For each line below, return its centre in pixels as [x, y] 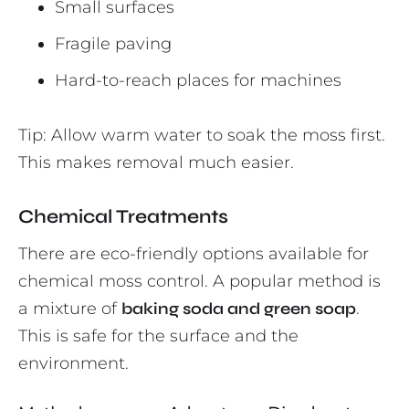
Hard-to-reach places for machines [198, 81]
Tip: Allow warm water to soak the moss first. [202, 136]
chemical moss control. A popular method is [199, 282]
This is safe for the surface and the [158, 336]
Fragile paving [113, 44]
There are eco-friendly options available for [194, 254]
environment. [73, 364]
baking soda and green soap [239, 309]
